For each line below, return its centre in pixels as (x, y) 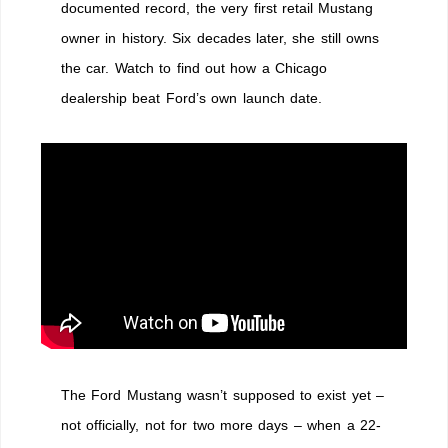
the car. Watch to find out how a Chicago (194, 68)
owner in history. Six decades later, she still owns (220, 38)
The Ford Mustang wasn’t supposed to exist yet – (223, 394)
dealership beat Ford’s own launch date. (191, 98)
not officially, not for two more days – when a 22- (221, 424)
